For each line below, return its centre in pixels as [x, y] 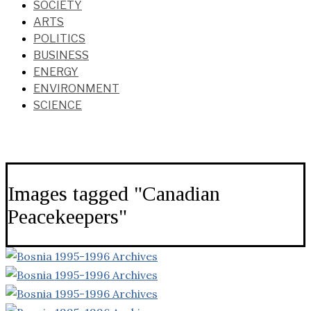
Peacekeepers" [67, 216]
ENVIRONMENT [76, 89]
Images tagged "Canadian [114, 193]
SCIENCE [58, 106]
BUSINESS [61, 56]
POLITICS [59, 39]
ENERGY [56, 72]
